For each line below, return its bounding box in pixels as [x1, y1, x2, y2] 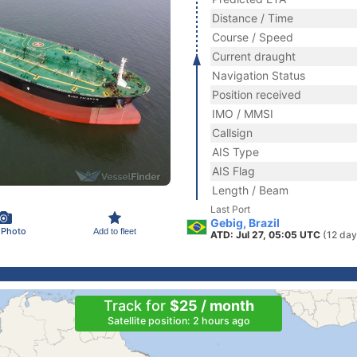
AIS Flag [212, 164, 255, 178]
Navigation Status [212, 69, 305, 82]
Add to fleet [93, 226, 136, 236]
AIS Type [212, 145, 259, 159]
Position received [212, 88, 301, 101]
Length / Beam [212, 183, 288, 197]
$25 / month [169, 297, 254, 314]
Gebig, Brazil [210, 216, 280, 229]
